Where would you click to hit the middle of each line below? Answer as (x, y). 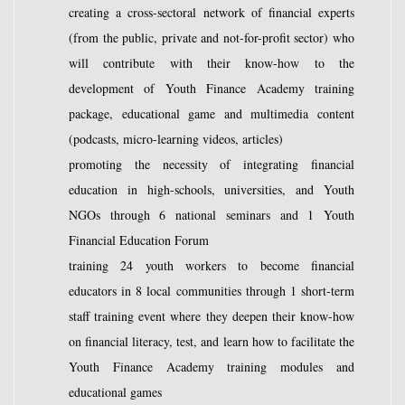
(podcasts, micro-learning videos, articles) (176, 139)
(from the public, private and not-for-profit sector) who (212, 38)
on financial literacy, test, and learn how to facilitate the (212, 342)
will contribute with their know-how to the (212, 63)
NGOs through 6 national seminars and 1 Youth (212, 215)
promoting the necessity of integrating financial (212, 165)
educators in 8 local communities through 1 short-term (212, 291)
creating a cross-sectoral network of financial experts (212, 13)
